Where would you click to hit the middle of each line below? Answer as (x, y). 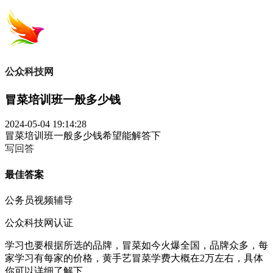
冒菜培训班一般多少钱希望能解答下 (83, 136)
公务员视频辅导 (39, 200)
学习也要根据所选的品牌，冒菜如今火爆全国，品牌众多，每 (136, 245)
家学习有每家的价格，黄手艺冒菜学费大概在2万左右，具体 (134, 258)
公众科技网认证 (39, 222)
